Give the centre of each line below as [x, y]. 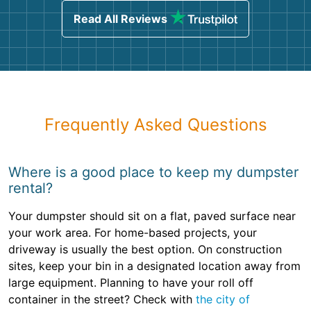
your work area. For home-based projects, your [133, 233]
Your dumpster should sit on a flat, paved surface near [152, 216]
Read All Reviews [120, 19]
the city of [223, 300]
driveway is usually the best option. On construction [145, 250]
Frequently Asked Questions [155, 125]
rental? [31, 188]
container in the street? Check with [102, 300]
